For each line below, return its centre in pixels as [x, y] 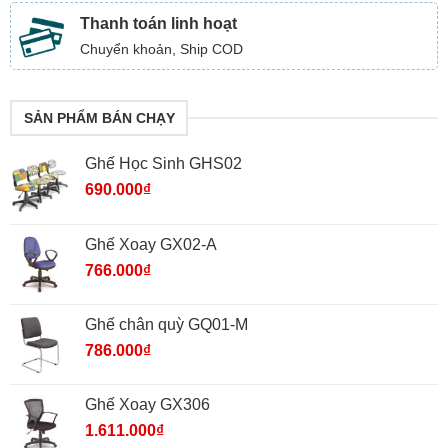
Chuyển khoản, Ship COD [161, 49]
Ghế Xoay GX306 [147, 404]
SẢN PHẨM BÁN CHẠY [99, 117]
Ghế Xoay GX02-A [151, 244]
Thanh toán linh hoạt [158, 24]
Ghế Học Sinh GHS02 [163, 163]
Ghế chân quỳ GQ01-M [166, 324]
